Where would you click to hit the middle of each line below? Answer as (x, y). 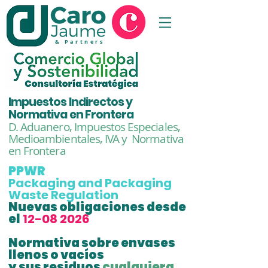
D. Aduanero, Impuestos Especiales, (94, 127)
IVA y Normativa (144, 139)
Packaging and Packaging (90, 183)
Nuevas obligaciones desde (97, 207)
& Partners (80, 42)
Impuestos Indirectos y (71, 102)
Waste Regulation (63, 195)
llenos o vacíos (56, 255)
